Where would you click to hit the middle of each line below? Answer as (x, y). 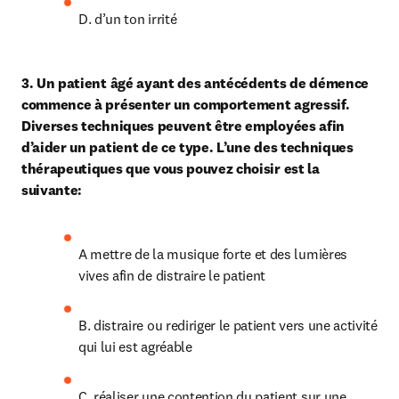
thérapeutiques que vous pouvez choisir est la (171, 168)
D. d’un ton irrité (128, 19)
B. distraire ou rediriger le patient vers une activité (228, 325)
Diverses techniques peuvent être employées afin (183, 126)
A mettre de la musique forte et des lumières (213, 254)
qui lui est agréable (135, 346)
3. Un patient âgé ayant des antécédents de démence (195, 83)
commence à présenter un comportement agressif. (186, 104)
